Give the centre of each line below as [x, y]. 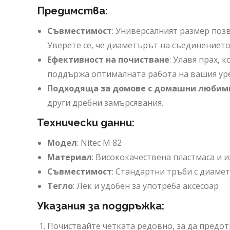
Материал [70, 157]
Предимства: [72, 11]
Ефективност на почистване [108, 60]
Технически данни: [86, 123]
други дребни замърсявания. [105, 103]
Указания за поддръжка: [101, 206]
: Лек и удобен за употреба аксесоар [146, 186]
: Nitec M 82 [99, 143]
